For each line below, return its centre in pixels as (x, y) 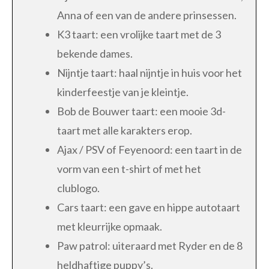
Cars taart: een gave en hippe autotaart (149, 207)
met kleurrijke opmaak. (110, 227)
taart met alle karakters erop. (125, 131)
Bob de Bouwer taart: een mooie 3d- (141, 111)
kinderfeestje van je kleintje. (123, 92)
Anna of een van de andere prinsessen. (147, 15)
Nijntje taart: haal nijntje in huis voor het (150, 73)
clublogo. (78, 188)
